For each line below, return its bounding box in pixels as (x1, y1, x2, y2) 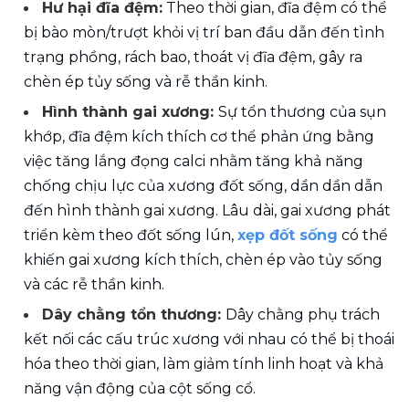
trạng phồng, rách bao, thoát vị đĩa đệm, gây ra (24, 48, 362, 67)
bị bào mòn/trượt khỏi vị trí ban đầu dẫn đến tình (24, 24, 384, 42)
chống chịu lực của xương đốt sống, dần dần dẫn (24, 177, 383, 195)
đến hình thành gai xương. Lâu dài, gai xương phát (24, 202, 391, 220)
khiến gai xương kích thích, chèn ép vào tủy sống (24, 251, 383, 269)
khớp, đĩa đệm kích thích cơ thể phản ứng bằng (24, 128, 374, 146)
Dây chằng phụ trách (225, 306, 380, 324)
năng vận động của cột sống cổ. (24, 380, 256, 398)
